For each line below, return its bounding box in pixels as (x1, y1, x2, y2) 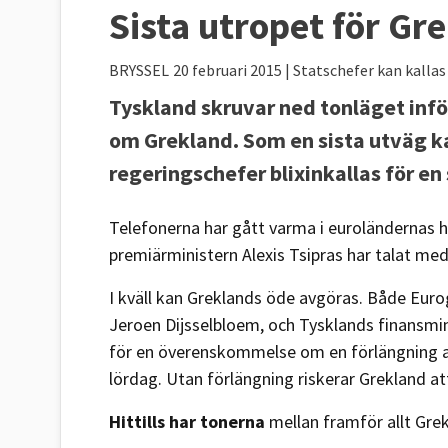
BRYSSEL (109, 59, 169, 80)
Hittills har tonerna (109, 409, 265, 433)
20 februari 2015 (173, 59, 285, 80)
